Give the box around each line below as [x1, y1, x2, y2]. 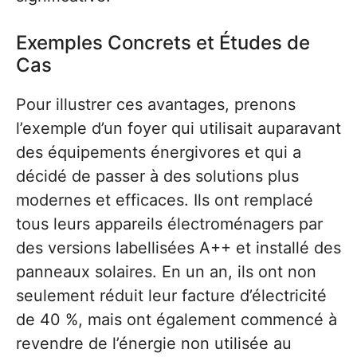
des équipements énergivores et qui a [16, 142, 301, 162]
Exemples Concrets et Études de [16, 30, 310, 54]
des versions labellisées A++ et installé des [16, 237, 341, 257]
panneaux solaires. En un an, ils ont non [16, 261, 316, 281]
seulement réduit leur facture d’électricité [16, 285, 327, 305]
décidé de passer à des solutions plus [16, 166, 299, 186]
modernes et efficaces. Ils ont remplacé [16, 190, 313, 210]
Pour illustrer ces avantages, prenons [16, 94, 296, 114]
